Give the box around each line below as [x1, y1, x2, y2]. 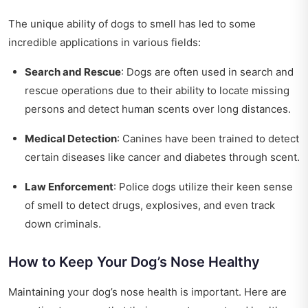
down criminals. [25, 217, 101, 231]
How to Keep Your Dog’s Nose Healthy [8, 254, 260, 271]
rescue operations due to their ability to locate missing [25, 84, 289, 98]
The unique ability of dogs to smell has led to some [8, 17, 256, 31]
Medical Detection [25, 132, 117, 146]
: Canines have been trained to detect [117, 132, 299, 146]
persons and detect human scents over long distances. [25, 102, 291, 116]
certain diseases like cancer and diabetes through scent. [25, 151, 300, 164]
